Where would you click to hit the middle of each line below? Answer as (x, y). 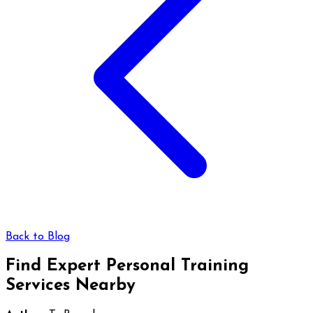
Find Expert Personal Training (127, 266)
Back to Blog (38, 236)
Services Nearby (71, 285)
